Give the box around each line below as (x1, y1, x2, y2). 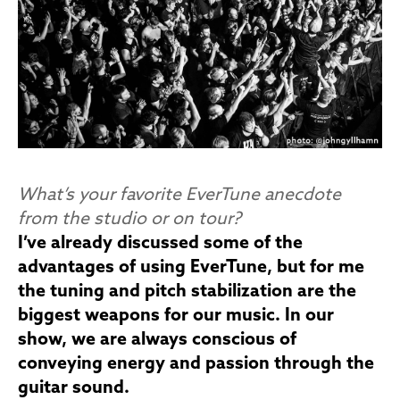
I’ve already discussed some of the (18, 234, 303, 253)
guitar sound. (18, 379, 129, 397)
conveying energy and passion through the (18, 354, 374, 373)
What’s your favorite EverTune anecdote (18, 186, 341, 204)
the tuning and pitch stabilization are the (18, 282, 356, 301)
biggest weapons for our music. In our (18, 306, 334, 325)
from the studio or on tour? (18, 210, 241, 229)
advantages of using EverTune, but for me (18, 258, 364, 277)
